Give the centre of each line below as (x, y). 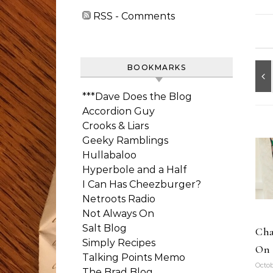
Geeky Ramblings (125, 140)
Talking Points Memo (134, 257)
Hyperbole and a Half (134, 170)
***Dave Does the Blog (137, 97)
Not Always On (118, 214)
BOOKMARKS (157, 67)
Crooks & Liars (115, 126)
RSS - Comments (133, 16)
